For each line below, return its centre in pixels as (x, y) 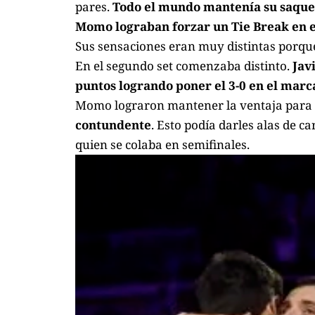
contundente (113, 124)
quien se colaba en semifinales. (162, 144)
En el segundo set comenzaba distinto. (184, 65)
